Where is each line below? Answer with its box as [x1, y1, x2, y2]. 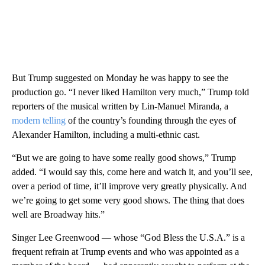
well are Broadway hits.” [12, 209, 105, 219]
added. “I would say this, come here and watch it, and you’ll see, [12, 166, 253, 177]
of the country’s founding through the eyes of [66, 115, 236, 125]
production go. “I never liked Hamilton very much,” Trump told [12, 86, 249, 97]
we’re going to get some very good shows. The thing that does [12, 195, 244, 205]
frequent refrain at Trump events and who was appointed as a [12, 246, 239, 257]
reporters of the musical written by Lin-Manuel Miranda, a [12, 101, 228, 111]
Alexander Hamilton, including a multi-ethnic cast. [12, 129, 200, 140]
